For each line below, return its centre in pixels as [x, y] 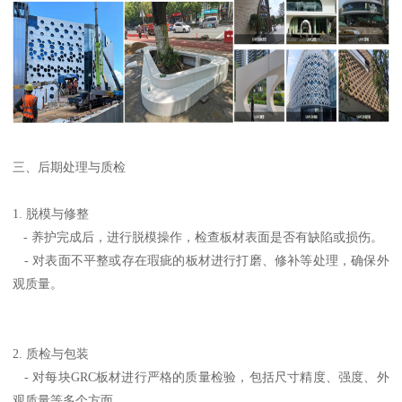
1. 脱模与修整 [51, 214]
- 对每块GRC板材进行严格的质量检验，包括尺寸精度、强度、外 [201, 377]
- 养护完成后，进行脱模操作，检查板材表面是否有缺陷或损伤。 [198, 237]
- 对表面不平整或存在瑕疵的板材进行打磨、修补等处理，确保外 [201, 261]
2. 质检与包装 [51, 354]
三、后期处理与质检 [70, 167]
